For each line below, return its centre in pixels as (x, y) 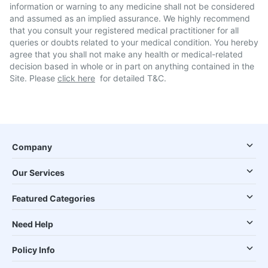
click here (76, 78)
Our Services (38, 173)
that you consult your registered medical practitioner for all (124, 30)
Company (32, 147)
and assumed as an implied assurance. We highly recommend (130, 18)
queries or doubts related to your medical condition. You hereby (134, 42)
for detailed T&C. (133, 78)
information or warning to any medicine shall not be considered (132, 6)
